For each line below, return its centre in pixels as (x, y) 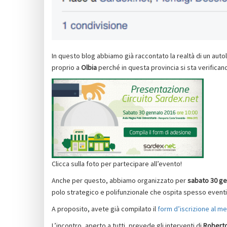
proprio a (66, 67)
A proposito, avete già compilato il (105, 209)
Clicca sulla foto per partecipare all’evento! (117, 163)
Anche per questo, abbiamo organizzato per (120, 180)
